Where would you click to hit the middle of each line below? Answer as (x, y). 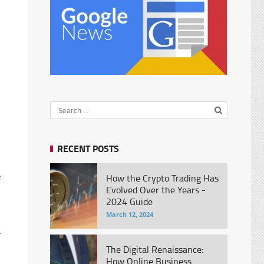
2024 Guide (129, 202)
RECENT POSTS (88, 148)
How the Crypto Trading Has (162, 178)
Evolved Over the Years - (156, 190)
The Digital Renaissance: (154, 249)
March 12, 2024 (129, 214)
